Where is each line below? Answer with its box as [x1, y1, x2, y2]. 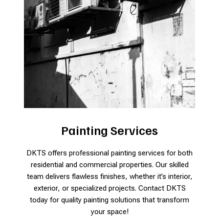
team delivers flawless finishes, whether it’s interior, [26, 172, 193, 181]
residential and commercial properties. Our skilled [30, 160, 189, 169]
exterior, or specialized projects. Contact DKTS [33, 183, 186, 193]
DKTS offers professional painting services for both [26, 148, 193, 157]
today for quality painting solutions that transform [30, 195, 189, 204]
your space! [90, 207, 129, 216]
